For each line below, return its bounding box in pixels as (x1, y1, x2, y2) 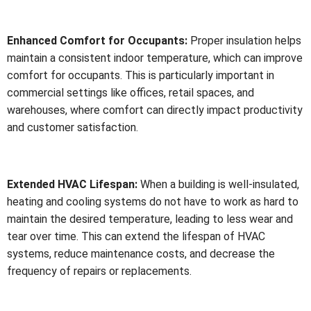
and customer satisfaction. (7, 120, 138, 134)
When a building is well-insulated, (137, 177, 299, 191)
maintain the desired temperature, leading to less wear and (7, 212, 293, 226)
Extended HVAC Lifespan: (7, 177, 137, 191)
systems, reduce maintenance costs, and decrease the (7, 246, 275, 260)
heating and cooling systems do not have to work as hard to (7, 194, 299, 208)
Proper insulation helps (187, 33, 301, 47)
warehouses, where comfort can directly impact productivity (7, 103, 303, 117)
